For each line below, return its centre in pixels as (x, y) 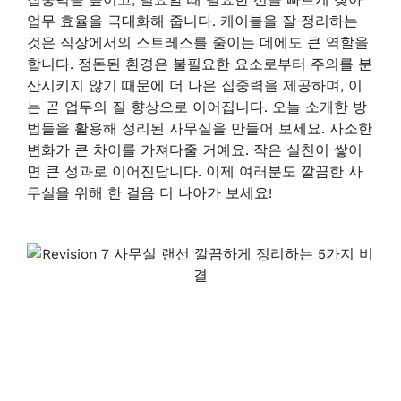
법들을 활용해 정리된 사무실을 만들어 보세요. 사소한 (200, 128)
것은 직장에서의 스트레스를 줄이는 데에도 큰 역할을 (198, 43)
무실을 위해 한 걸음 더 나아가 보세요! (149, 193)
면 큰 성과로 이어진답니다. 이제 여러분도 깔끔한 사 (195, 171)
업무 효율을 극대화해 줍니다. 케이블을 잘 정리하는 (192, 21)
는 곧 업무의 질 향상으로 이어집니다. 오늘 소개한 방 (197, 107)
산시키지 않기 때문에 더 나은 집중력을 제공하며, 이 (195, 85)
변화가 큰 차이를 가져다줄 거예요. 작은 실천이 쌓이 (195, 150)
